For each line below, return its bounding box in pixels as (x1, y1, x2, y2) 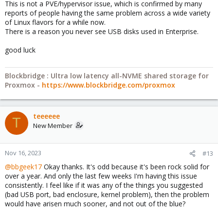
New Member (33, 121, 73, 130)
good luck (5, 45, 36, 54)
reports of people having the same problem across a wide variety (5, 8, 210, 18)
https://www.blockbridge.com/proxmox (42, 80, 175, 90)
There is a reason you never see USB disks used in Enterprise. (5, 26, 199, 36)
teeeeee (33, 111, 60, 121)
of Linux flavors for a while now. (5, 17, 106, 27)
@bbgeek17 (5, 162, 42, 171)
